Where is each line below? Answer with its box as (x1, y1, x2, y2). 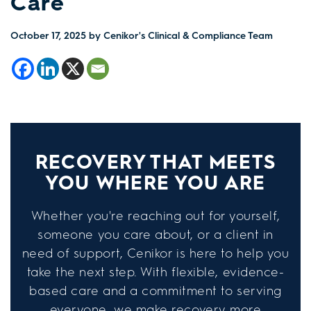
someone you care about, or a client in (37, 226, 274, 243)
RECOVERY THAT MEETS (35, 149, 276, 174)
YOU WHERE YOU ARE (45, 169, 266, 195)
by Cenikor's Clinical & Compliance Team (86, 28, 273, 42)
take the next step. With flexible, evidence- (26, 263, 285, 280)
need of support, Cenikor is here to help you (22, 244, 289, 262)
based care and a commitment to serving (29, 282, 282, 299)
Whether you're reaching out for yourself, (31, 207, 280, 224)
